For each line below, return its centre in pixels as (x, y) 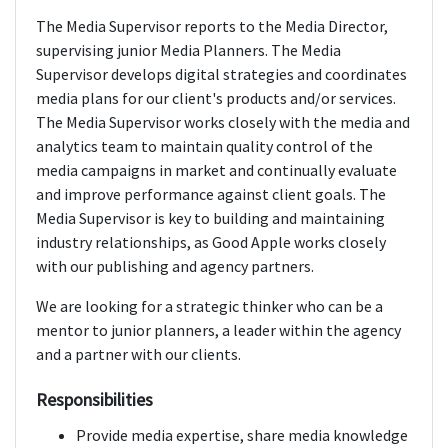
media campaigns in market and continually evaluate (216, 170)
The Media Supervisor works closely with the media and (223, 122)
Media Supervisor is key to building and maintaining (210, 218)
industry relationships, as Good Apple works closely (211, 242)
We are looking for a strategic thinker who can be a (209, 306)
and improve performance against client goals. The (211, 194)
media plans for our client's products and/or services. (216, 98)
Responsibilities (94, 400)
